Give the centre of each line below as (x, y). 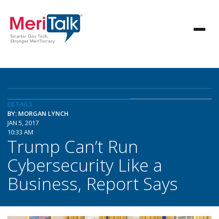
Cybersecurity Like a (85, 165)
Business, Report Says (93, 183)
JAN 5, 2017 (23, 123)
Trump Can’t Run (73, 146)
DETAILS (20, 104)
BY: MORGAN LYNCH (38, 113)
